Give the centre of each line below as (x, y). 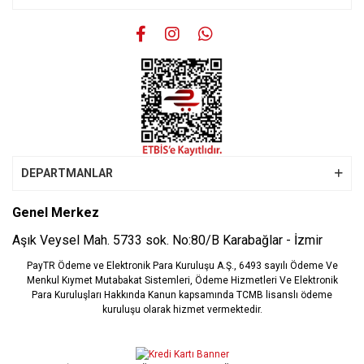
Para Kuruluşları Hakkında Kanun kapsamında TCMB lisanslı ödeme (182, 295)
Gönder (182, 42)
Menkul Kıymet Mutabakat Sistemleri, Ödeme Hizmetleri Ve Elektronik (182, 280)
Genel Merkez (56, 212)
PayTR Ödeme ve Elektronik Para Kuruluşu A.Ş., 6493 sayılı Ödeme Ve (182, 266)
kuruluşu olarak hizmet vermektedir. (182, 310)
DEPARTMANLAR (67, 173)
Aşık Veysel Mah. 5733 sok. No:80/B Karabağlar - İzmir (167, 240)
